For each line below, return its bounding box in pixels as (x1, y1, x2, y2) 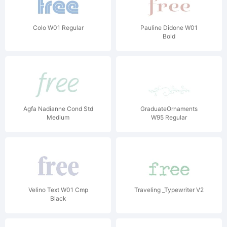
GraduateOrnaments (140, 105, 198, 112)
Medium (47, 113, 69, 121)
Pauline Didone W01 (140, 24, 198, 31)
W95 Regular (151, 113, 187, 121)
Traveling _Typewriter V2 (134, 186, 204, 194)
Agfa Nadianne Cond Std (23, 105, 93, 112)
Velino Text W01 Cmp (28, 186, 88, 194)
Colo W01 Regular (32, 24, 84, 31)
